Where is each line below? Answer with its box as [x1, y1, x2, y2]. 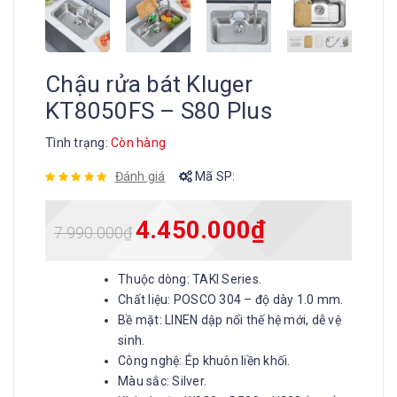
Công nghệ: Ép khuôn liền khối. [118, 354, 291, 368]
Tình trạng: [45, 136, 111, 150]
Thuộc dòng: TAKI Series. [118, 272, 261, 286]
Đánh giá [114, 169, 166, 183]
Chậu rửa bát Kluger [45, 71, 253, 97]
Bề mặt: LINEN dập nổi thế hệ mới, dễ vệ [118, 313, 341, 327]
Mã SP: [191, 169, 236, 183]
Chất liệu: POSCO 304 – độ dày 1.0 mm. [118, 292, 344, 307]
